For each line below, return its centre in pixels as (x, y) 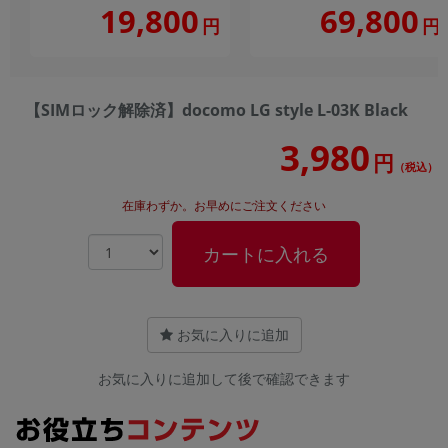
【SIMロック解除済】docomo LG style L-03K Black (216, 110)
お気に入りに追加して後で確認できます (224, 379)
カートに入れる (266, 254)
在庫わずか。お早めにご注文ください (224, 206)
